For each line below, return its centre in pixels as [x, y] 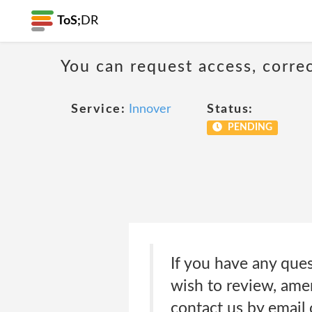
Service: [98, 109]
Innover [150, 109]
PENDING [249, 127]
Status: [230, 109]
